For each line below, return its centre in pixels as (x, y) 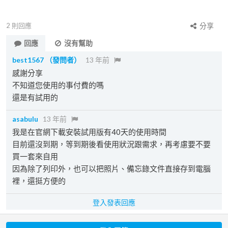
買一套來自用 (35, 156)
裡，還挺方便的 (39, 181)
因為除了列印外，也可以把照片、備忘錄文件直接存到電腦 (111, 168)
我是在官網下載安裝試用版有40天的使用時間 (89, 132)
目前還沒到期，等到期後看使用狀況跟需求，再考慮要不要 (111, 144)
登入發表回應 (114, 202)
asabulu (25, 119)
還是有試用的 (35, 97)
